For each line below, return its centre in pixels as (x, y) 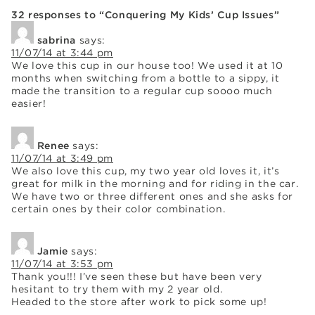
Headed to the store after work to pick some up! (139, 301)
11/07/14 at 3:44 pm (62, 52)
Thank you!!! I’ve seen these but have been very (137, 276)
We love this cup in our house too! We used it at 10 (147, 65)
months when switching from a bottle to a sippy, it (146, 78)
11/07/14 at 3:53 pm (62, 263)
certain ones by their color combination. (118, 208)
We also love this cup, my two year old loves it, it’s (146, 171)
